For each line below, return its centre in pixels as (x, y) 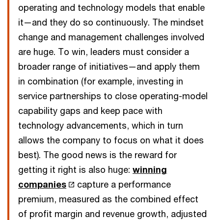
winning (150, 169)
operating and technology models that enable (111, 7)
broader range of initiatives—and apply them (109, 66)
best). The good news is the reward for (97, 155)
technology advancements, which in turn (101, 125)
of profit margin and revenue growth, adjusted (112, 214)
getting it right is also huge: (75, 169)
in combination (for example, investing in (101, 81)
